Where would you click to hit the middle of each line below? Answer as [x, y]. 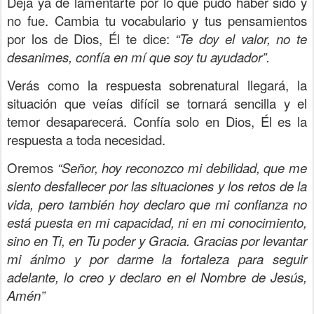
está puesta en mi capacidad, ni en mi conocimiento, [157, 222]
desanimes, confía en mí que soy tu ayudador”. [138, 57]
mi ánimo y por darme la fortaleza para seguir [157, 259]
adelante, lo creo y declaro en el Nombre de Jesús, [157, 277]
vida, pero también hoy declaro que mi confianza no [157, 204]
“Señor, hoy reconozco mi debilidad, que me [182, 168]
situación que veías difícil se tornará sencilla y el [157, 103]
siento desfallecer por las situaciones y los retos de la [157, 186]
